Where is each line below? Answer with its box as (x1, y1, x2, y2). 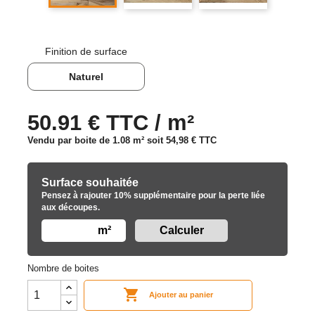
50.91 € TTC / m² (27, 110, 194, 135)
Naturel (68, 70, 103, 82)
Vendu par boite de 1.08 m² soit (27, 134, 166, 146)
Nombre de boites (27, 262, 99, 274)
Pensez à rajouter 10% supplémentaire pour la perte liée (41, 190, 265, 200)
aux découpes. (41, 202, 100, 212)
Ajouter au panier (149, 290, 214, 300)
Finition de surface (44, 45, 127, 57)
